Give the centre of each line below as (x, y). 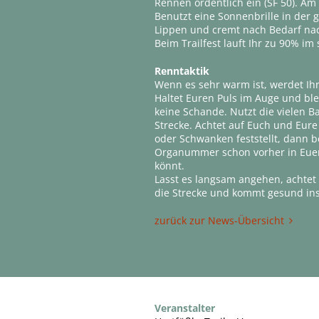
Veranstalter (185, 308)
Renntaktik (182, 71)
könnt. (170, 166)
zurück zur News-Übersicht (220, 221)
